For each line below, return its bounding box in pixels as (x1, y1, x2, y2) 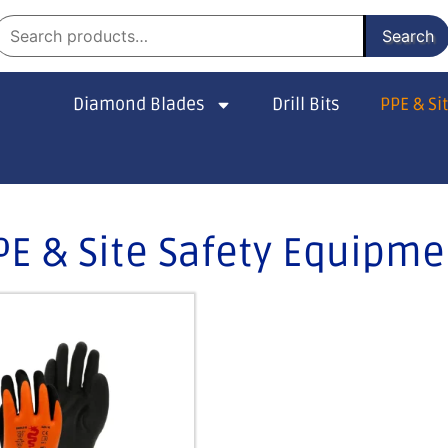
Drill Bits (272, 94, 341, 115)
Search (382, 26, 435, 46)
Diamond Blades (72, 94, 205, 115)
